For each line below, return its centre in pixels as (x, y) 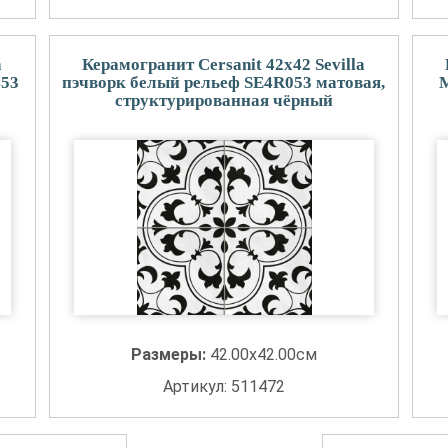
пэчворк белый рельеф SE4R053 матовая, (224, 82)
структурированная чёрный (223, 100)
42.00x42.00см (263, 354)
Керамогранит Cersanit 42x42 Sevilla (224, 64)
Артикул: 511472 (223, 386)
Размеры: (170, 354)
